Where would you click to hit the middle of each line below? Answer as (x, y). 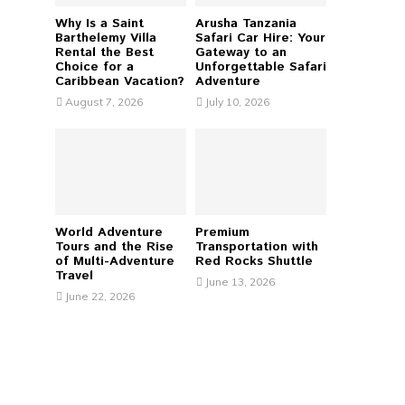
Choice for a (94, 66)
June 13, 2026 (240, 282)
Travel (74, 276)
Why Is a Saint (99, 23)
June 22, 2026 (100, 297)
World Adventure (109, 233)
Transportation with (257, 247)
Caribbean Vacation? (120, 81)
